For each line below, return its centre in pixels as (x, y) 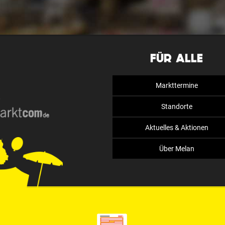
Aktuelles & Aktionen (177, 128)
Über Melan (177, 149)
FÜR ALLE (177, 58)
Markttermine (177, 85)
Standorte (177, 106)
